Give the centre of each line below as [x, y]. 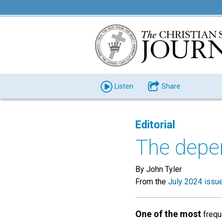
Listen [124, 86]
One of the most [168, 214]
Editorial [155, 125]
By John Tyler [159, 169]
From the [152, 182]
